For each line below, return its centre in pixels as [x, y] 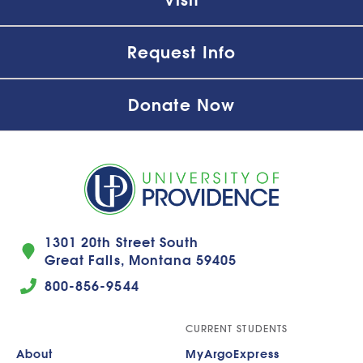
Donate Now [181, 105]
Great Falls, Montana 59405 [141, 259]
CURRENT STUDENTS [237, 328]
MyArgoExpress [233, 354]
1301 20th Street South [122, 241]
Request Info [181, 52]
